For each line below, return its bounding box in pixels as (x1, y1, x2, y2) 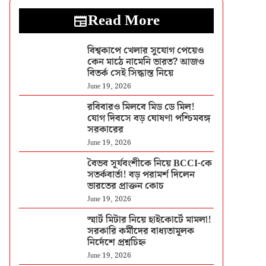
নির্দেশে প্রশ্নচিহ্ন (87, 235, 145, 250)
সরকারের (87, 122, 123, 137)
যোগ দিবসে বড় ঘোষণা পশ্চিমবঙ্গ (87, 111, 211, 126)
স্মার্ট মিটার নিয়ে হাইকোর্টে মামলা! (87, 213, 211, 227)
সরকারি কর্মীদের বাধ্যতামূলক (87, 224, 194, 239)
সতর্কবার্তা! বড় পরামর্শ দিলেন (87, 167, 195, 182)
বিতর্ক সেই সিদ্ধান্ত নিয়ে (87, 66, 173, 81)
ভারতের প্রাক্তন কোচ (87, 179, 164, 194)
